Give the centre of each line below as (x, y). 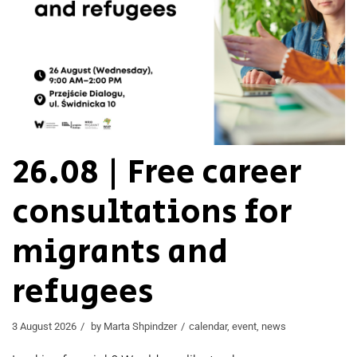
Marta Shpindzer (140, 327)
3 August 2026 (44, 327)
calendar (208, 327)
